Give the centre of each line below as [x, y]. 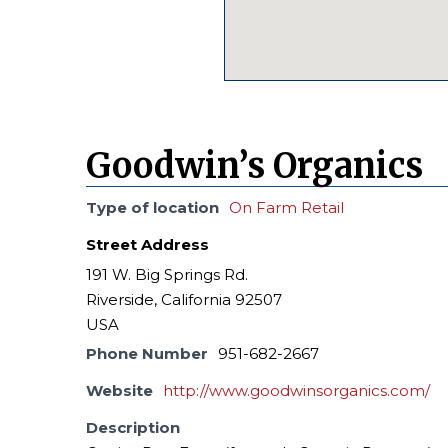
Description [133, 427]
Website [120, 390]
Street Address [148, 244]
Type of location [153, 207]
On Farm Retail [287, 207]
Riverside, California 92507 [184, 299]
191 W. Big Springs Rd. [167, 274]
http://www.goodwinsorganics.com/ [297, 390]
